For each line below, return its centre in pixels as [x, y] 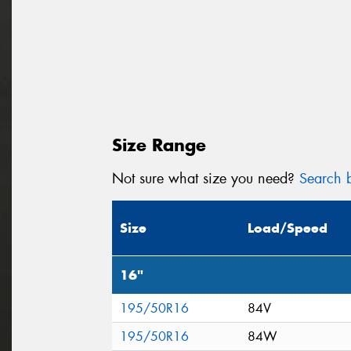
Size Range [159, 145]
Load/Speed [288, 228]
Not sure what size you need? [206, 178]
